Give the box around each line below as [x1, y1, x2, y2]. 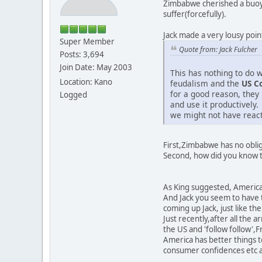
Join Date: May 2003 [60, 61, 132, 73]
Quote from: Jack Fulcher [179, 44, 257, 54]
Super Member [60, 36, 115, 47]
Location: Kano [60, 76, 112, 87]
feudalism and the [170, 78, 242, 89]
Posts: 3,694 [60, 49, 104, 60]
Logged [60, 89, 87, 100]
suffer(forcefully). [163, 8, 226, 19]
